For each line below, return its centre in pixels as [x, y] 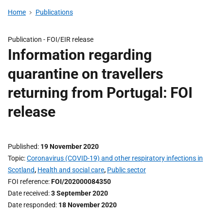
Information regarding [80, 55]
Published [23, 146]
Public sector [127, 170]
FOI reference [28, 182]
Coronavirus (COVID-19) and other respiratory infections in [115, 158]
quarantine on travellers [85, 74]
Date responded [32, 205]
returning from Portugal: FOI [100, 93]
